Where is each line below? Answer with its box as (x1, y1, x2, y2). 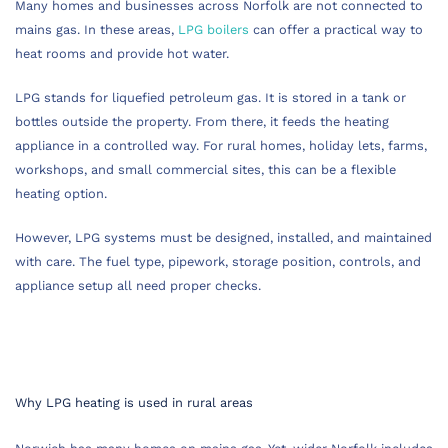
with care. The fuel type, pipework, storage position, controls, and (15, 254, 421, 269)
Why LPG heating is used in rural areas (15, 395, 253, 410)
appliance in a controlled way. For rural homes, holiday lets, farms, (15, 138, 427, 153)
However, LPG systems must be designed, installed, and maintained (15, 230, 432, 245)
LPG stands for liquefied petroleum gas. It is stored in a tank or (15, 90, 406, 105)
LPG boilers (178, 22, 249, 37)
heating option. (15, 186, 107, 201)
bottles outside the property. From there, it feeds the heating (15, 114, 389, 129)
